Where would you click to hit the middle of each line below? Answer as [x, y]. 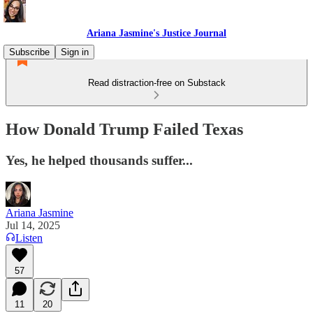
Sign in [75, 52]
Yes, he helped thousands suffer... [99, 160]
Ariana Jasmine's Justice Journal [156, 33]
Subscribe [29, 52]
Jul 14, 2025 [33, 225]
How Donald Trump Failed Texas [124, 129]
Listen [29, 238]
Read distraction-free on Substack [156, 83]
